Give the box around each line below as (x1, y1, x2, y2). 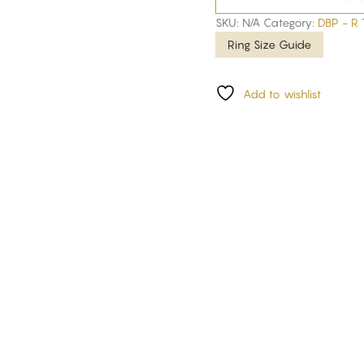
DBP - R (317, 15, 358, 29)
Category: (262, 15, 318, 29)
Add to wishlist (242, 86, 321, 101)
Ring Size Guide (227, 37, 311, 51)
